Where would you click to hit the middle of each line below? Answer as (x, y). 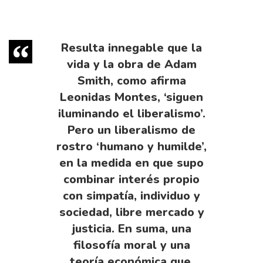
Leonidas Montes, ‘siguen (131, 97)
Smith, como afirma (131, 80)
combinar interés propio (131, 179)
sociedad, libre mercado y (131, 212)
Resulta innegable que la (131, 48)
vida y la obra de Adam (131, 64)
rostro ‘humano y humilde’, (131, 146)
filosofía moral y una (131, 245)
